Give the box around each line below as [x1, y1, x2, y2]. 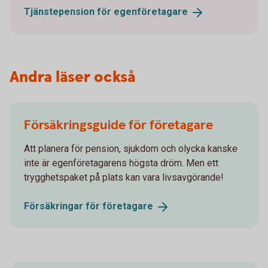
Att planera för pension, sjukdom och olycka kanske [24, 142, 237, 154]
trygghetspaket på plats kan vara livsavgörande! [24, 171, 224, 183]
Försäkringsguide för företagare [24, 116, 213, 134]
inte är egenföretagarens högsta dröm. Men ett [24, 157, 218, 169]
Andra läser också [10, 66, 135, 88]
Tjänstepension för [24, 6, 114, 17]
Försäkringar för [24, 200, 102, 212]
